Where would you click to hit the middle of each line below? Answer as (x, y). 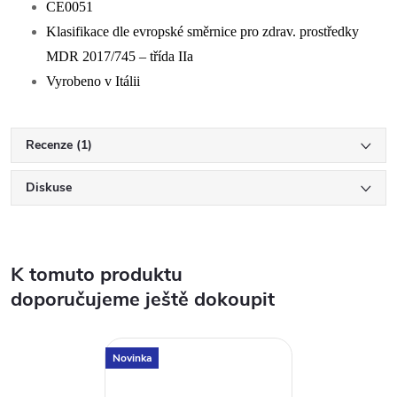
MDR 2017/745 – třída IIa (120, 56)
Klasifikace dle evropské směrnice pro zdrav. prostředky (202, 31)
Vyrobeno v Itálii (93, 81)
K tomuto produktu (97, 275)
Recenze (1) (59, 145)
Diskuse (49, 187)
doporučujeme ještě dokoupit (143, 300)
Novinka (132, 358)
